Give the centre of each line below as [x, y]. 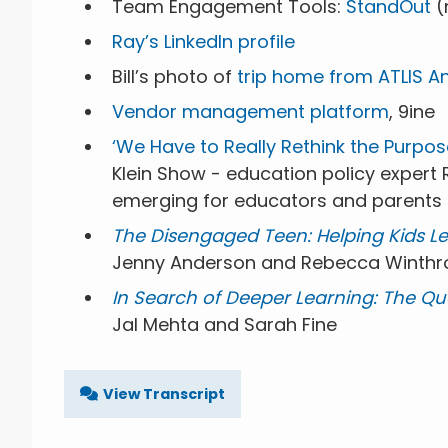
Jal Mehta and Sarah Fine [224, 324]
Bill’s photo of [174, 76]
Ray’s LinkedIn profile [203, 41]
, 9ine [412, 111]
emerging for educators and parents [277, 200]
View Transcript [164, 393]
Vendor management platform [250, 111]
